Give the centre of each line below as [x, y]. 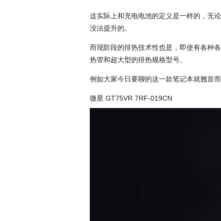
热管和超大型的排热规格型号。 [138, 60]
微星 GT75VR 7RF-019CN [131, 98]
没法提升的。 [110, 28]
